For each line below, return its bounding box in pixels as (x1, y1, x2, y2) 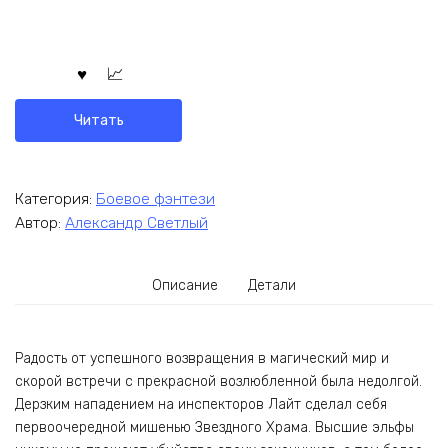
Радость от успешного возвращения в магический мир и (15, 349, 389, 367)
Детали (247, 277, 296, 295)
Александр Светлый (65, 214, 208, 233)
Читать (73, 111, 124, 129)
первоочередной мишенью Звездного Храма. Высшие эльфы (15, 418, 414, 436)
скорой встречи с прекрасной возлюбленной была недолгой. (15, 372, 422, 390)
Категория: (15, 189, 96, 208)
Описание (152, 277, 219, 295)
